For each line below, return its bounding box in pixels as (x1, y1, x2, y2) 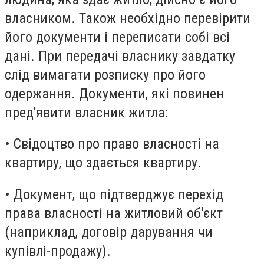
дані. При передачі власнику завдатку (5, 47, 235, 64)
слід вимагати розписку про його (5, 66, 206, 83)
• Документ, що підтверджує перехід (5, 186, 223, 203)
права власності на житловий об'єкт (5, 204, 223, 222)
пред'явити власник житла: (5, 104, 168, 121)
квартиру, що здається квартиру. (5, 154, 202, 171)
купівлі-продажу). (5, 242, 111, 259)
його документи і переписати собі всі (5, 28, 230, 45)
